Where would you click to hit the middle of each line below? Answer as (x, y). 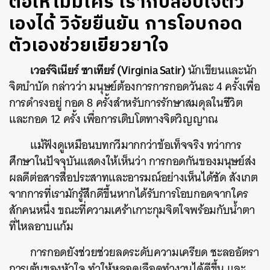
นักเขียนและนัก (221, 70)
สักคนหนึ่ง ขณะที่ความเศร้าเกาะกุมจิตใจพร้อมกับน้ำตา (132, 210)
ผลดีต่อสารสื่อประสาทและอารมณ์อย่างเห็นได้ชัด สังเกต (133, 177)
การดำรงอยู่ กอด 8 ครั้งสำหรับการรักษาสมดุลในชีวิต (126, 103)
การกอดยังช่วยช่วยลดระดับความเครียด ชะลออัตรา (145, 252)
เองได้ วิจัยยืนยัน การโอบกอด (126, 24)
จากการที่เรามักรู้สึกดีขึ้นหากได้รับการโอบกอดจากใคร (129, 194)
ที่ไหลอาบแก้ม (43, 226)
